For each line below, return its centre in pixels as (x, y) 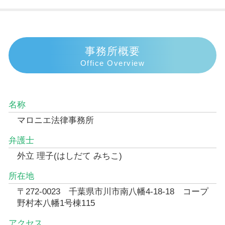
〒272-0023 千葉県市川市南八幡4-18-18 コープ (113, 191)
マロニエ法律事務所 (55, 120)
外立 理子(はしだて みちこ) (70, 156)
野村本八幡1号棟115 (56, 203)
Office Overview (113, 63)
